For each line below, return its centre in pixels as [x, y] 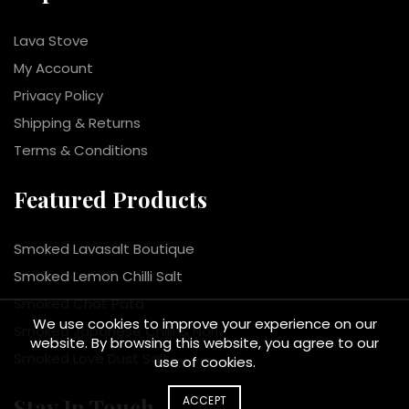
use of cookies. [204, 362]
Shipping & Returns [77, 123]
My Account [53, 68]
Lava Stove [51, 41]
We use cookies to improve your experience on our [204, 324]
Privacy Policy [58, 96]
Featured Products [110, 199]
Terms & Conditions [81, 151]
